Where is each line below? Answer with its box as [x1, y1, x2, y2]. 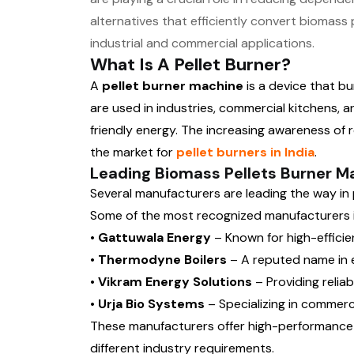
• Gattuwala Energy [90, 229, 211, 246]
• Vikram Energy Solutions [90, 273, 252, 290]
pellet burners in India [176, 144, 314, 160]
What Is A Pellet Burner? [90, 53, 291, 76]
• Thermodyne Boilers [90, 251, 227, 268]
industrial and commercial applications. [90, 35, 314, 51]
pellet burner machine [102, 77, 243, 94]
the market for [90, 144, 176, 160]
